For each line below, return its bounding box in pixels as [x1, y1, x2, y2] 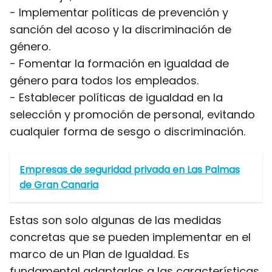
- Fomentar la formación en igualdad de [10, 56, 229, 71]
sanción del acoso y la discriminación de [10, 22, 231, 37]
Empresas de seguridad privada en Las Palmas [19, 163, 240, 177]
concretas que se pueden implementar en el [10, 229, 251, 245]
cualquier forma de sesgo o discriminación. [10, 124, 245, 139]
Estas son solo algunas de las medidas [10, 212, 222, 228]
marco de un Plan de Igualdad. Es [10, 246, 189, 262]
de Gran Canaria [19, 178, 98, 192]
